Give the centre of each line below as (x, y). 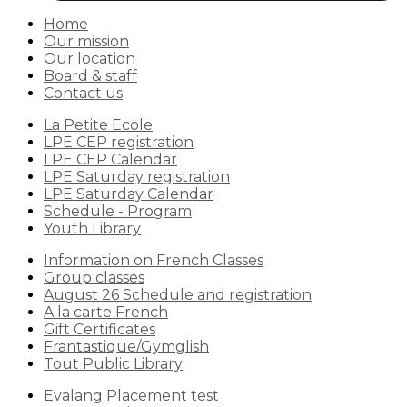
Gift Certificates (99, 329)
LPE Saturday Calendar (129, 194)
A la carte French (106, 312)
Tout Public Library (113, 364)
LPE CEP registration (119, 142)
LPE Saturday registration (137, 177)
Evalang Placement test (131, 396)
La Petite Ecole (98, 125)
